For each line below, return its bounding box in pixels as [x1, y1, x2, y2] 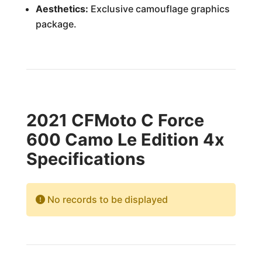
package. [35, 18, 77, 30]
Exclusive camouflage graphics [88, 3, 230, 15]
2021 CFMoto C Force [26, 110, 204, 130]
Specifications [26, 149, 145, 169]
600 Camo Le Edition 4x [26, 129, 225, 150]
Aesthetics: [35, 3, 88, 15]
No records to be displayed [44, 194, 168, 205]
